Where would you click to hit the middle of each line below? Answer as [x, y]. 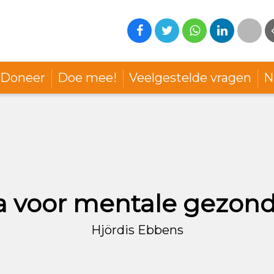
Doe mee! [87, 77]
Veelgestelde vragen [190, 77]
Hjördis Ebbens [137, 230]
